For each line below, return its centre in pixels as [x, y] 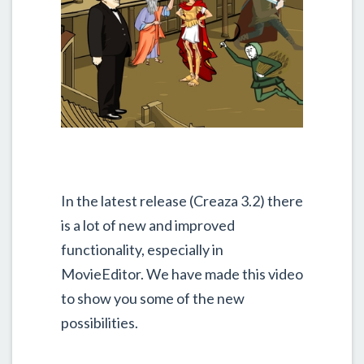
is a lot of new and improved [148, 225]
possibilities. [100, 322]
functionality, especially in [142, 249]
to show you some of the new [153, 298]
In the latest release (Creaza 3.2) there [182, 200]
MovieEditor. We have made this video [182, 273]
